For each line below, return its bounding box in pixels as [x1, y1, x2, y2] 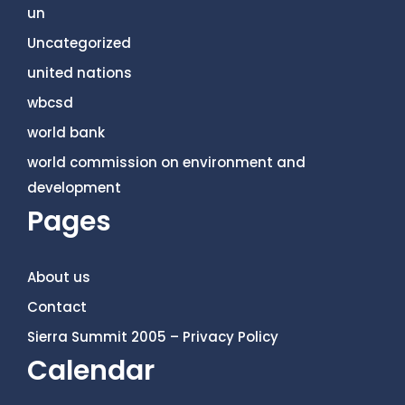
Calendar [27, 352, 155, 390]
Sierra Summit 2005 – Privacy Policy [27, 327, 278, 346]
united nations [27, 63, 132, 82]
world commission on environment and [27, 153, 306, 172]
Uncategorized [27, 33, 131, 52]
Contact [27, 297, 87, 316]
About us [27, 268, 90, 287]
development [27, 178, 121, 197]
